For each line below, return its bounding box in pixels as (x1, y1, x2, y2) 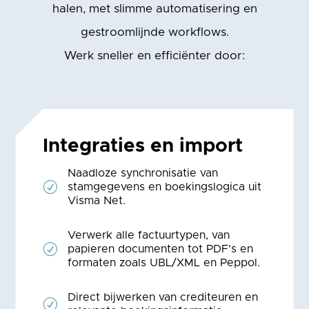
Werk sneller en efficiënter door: (64, 49, 245, 61)
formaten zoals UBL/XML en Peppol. (68, 257, 261, 268)
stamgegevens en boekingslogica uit (68, 181, 262, 192)
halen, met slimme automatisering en (52, 2, 257, 14)
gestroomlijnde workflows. (80, 26, 229, 38)
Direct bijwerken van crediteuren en (68, 291, 259, 303)
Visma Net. (68, 195, 126, 206)
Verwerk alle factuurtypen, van (68, 229, 230, 241)
